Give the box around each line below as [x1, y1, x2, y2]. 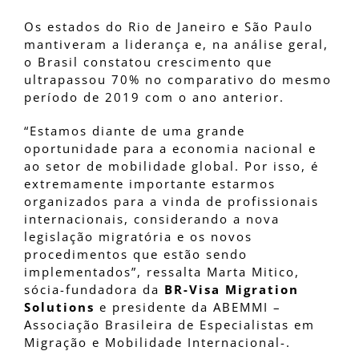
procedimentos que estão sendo [24, 246, 248, 263]
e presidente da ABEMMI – [95, 299, 281, 316]
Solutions [24, 299, 95, 316]
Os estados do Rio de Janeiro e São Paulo [24, 18, 313, 35]
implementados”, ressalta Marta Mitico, [24, 264, 300, 280]
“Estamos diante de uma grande [24, 123, 245, 139]
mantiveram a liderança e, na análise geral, [24, 36, 329, 53]
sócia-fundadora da [24, 281, 164, 298]
